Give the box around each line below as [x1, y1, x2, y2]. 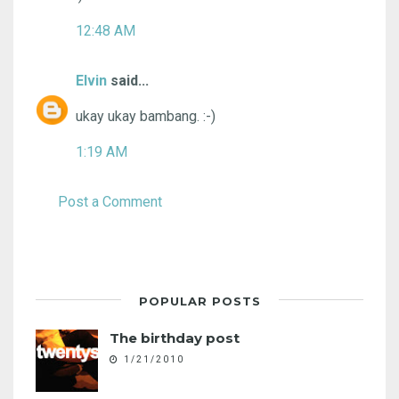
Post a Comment [58, 194, 162, 208]
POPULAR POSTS [138, 294, 261, 308]
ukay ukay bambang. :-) [76, 109, 216, 123]
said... [107, 73, 149, 87]
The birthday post [110, 330, 240, 346]
